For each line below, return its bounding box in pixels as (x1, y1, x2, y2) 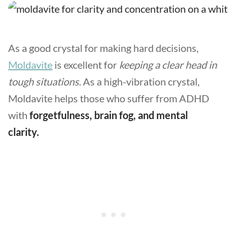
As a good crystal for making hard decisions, (8, 42, 198, 54)
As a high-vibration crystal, (81, 75, 199, 88)
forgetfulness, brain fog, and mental (30, 109, 188, 121)
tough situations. (8, 75, 81, 88)
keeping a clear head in (119, 59, 217, 71)
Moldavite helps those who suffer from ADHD (8, 92, 209, 104)
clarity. (8, 126, 41, 138)
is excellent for (52, 59, 119, 71)
